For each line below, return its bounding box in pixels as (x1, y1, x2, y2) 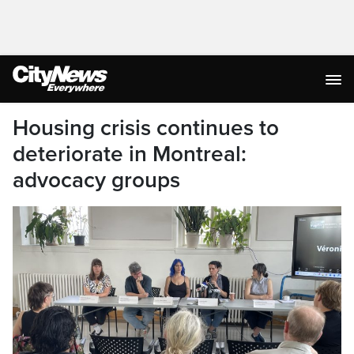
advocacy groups (13, 167, 180, 194)
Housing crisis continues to (13, 115, 279, 141)
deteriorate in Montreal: (13, 141, 247, 168)
